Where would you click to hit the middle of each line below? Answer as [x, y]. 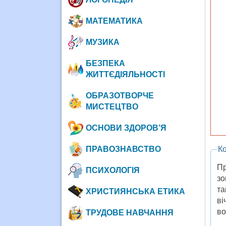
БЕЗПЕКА [105, 63]
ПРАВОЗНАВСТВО [123, 149]
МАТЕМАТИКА [114, 21]
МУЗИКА [102, 42]
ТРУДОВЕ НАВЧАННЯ [129, 212]
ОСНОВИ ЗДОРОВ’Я [126, 128]
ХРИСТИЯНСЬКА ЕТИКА [135, 191]
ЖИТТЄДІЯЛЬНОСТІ [125, 74]
